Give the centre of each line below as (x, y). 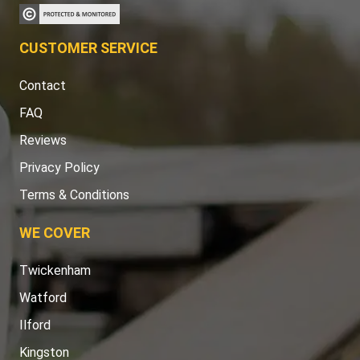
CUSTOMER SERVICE (88, 48)
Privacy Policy (59, 168)
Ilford (35, 325)
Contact (43, 86)
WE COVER (55, 233)
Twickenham (55, 271)
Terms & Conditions (74, 195)
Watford (43, 298)
